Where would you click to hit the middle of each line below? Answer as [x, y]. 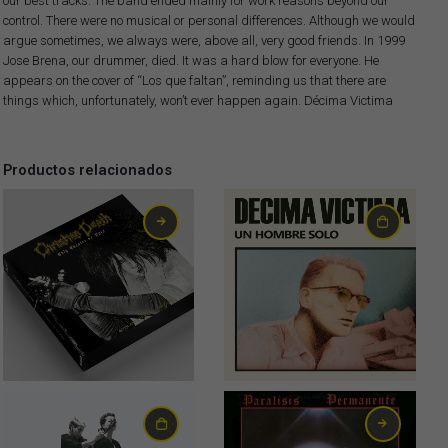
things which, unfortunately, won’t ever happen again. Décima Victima [197, 100]
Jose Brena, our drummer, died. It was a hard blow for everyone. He [190, 60]
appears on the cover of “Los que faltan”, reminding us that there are [194, 80]
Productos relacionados [87, 170]
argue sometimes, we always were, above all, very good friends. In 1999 [203, 40]
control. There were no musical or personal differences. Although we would [208, 20]
